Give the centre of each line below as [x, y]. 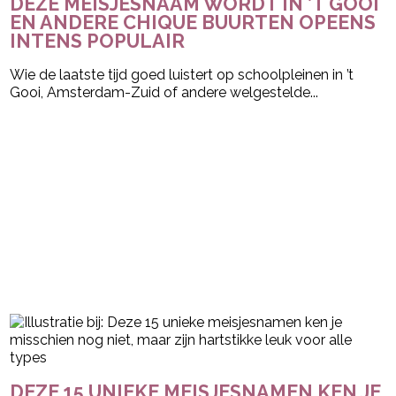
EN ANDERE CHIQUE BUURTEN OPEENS [193, 23]
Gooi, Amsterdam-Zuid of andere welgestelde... [164, 93]
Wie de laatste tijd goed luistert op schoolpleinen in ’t [182, 75]
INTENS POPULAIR [98, 42]
